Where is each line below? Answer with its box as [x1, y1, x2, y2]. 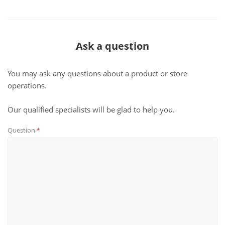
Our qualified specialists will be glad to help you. [8, 104, 175, 115]
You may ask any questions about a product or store [8, 68, 187, 78]
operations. [8, 80, 47, 90]
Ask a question [76, 39, 149, 53]
